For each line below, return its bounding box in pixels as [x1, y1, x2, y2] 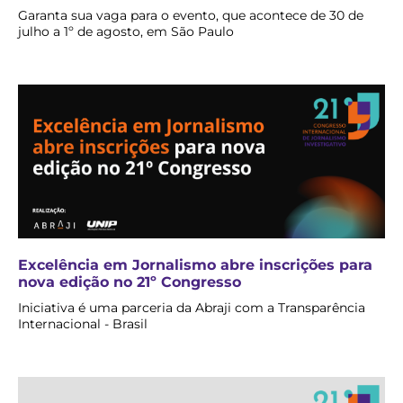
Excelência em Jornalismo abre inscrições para [18, 255, 372, 273]
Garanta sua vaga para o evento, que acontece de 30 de [18, 7, 363, 24]
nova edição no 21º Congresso [18, 273, 241, 291]
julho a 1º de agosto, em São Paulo [18, 23, 234, 40]
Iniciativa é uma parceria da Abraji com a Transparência [18, 299, 365, 316]
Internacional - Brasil [18, 315, 148, 332]
